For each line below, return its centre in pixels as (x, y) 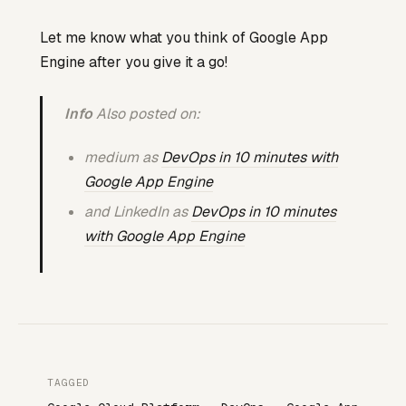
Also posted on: (146, 113)
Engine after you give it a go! (134, 62)
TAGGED (69, 383)
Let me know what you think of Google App (184, 37)
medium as (123, 157)
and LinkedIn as (138, 212)
